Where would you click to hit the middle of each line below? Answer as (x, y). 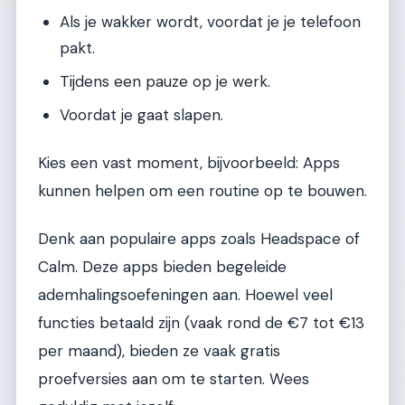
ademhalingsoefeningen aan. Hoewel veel (185, 295)
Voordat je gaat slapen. (141, 115)
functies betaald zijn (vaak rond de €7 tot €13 (201, 323)
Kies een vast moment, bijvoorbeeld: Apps (189, 162)
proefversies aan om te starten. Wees (174, 379)
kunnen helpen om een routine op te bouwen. (202, 190)
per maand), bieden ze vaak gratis (159, 351)
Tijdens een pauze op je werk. (165, 82)
